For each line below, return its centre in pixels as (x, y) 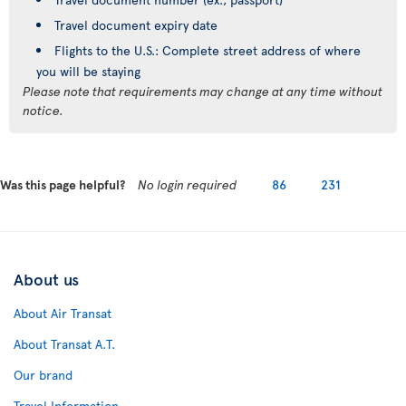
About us (46, 279)
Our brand (43, 375)
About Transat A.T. (64, 344)
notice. (43, 110)
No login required (188, 184)
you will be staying (88, 71)
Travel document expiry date (136, 25)
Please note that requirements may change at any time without (203, 91)
